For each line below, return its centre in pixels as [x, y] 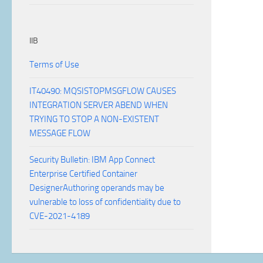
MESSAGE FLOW [60, 133]
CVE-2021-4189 [60, 216]
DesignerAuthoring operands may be [97, 188]
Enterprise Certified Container [83, 174]
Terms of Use [54, 65]
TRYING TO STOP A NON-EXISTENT [94, 119]
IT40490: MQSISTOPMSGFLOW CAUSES [103, 91]
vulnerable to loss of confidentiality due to [105, 202]
